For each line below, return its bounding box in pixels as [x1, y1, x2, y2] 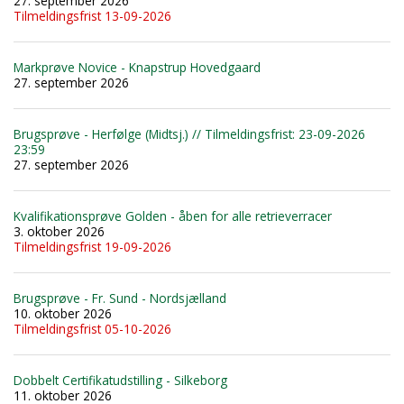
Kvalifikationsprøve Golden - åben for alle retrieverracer [14, 207, 332, 225]
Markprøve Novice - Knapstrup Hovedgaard [14, 58, 261, 76]
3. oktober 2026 [14, 222, 105, 240]
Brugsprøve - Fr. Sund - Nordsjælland [14, 289, 226, 307]
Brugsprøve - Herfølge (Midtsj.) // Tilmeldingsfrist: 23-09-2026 [14, 124, 365, 142]
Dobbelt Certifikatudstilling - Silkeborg [14, 371, 227, 389]
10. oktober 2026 [14, 304, 112, 322]
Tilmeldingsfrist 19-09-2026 [14, 237, 171, 255]
